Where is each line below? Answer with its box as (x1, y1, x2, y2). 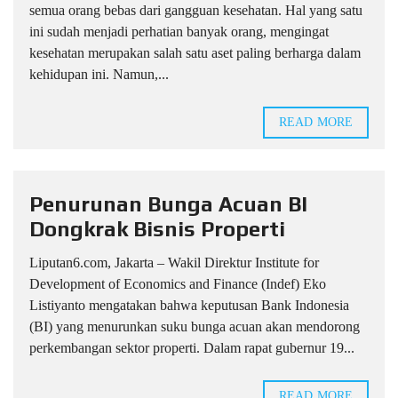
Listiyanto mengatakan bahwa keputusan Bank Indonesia (29, 297, 349, 313)
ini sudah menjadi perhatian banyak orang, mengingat (29, 23, 329, 39)
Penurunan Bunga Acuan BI (29, 191, 307, 216)
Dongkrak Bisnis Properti (29, 216, 285, 241)
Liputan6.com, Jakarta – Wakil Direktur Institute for (29, 254, 319, 270)
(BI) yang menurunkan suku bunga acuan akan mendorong (29, 318, 360, 334)
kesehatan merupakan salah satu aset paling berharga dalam (29, 44, 361, 60)
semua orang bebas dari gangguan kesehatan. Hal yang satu (29, 2, 362, 18)
